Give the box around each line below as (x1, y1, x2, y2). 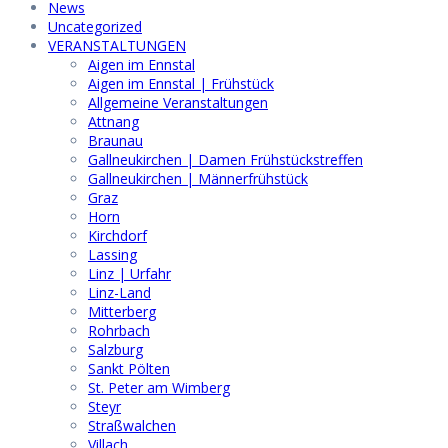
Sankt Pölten (88, 358, 170, 378)
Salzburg (88, 339, 143, 359)
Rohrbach (88, 320, 150, 340)
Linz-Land (88, 282, 151, 302)
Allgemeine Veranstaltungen (88, 92, 268, 112)
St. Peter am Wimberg (88, 377, 230, 397)
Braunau (88, 130, 143, 150)
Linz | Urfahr (88, 263, 171, 283)
